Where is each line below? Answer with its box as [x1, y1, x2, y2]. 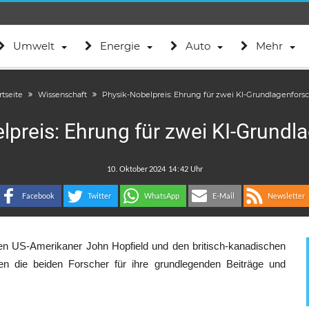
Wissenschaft [38, 90, 87, 99]
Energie [99, 39, 140, 52]
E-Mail [212, 191, 235, 200]
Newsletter [267, 191, 305, 200]
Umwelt [12, 39, 54, 52]
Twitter [87, 191, 111, 200]
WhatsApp [143, 191, 179, 200]
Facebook [21, 191, 54, 200]
